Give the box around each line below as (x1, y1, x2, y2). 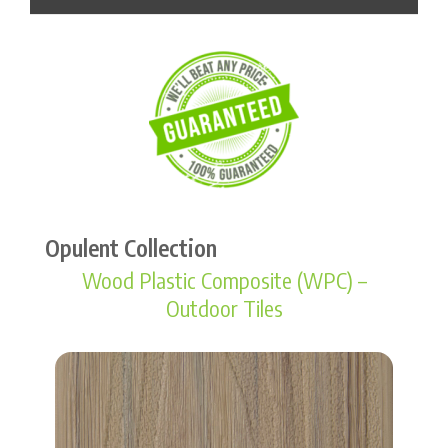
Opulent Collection (45, 233, 217, 262)
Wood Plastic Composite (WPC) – (81, 266, 367, 294)
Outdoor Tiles (165, 294, 283, 322)
